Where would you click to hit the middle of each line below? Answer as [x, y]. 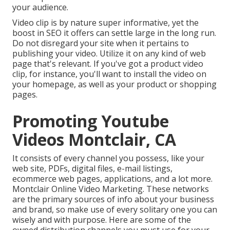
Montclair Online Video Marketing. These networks [111, 189]
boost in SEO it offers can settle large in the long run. [114, 33]
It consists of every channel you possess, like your [108, 158]
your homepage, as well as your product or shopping [114, 84]
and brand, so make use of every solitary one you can [115, 210]
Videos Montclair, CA [94, 140]
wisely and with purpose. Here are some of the [102, 220]
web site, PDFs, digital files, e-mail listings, [92, 169]
